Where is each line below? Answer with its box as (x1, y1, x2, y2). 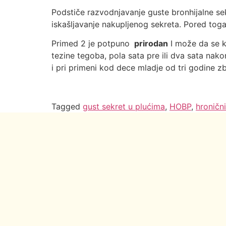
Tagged (51, 101, 83, 111)
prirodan (134, 38, 168, 48)
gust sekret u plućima (83, 101, 165, 111)
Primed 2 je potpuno (51, 38, 132, 48)
